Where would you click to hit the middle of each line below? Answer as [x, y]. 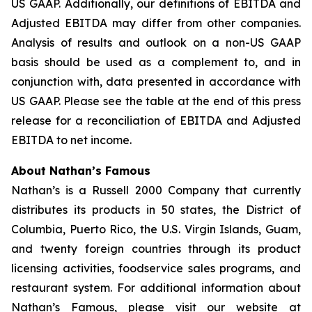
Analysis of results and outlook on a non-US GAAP [156, 42]
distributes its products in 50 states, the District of [156, 210]
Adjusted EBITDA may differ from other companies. [156, 23]
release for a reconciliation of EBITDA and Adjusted [156, 120]
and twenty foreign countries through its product [156, 249]
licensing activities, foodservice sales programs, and [156, 268]
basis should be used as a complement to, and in [156, 62]
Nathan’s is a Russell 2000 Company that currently [156, 190]
